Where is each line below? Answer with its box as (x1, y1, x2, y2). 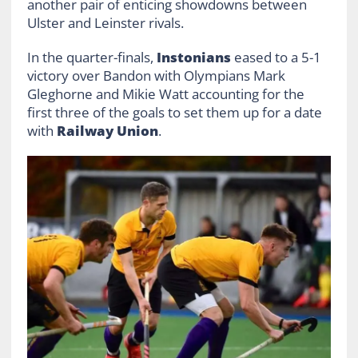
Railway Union (56, 121, 158, 140)
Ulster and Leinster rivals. (26, 13, 184, 32)
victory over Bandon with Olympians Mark (26, 66, 285, 85)
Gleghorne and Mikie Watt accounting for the (26, 84, 304, 103)
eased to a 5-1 (233, 47, 321, 66)
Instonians (156, 47, 234, 66)
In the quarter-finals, (26, 47, 157, 66)
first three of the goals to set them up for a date (26, 102, 322, 121)
